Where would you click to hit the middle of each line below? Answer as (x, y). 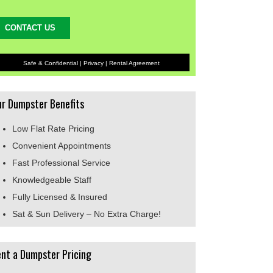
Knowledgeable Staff (52, 179)
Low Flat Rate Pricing (53, 128)
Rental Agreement (134, 63)
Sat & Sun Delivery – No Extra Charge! (87, 214)
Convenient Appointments (62, 145)
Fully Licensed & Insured (60, 197)
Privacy (93, 63)
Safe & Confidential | (52, 63)
